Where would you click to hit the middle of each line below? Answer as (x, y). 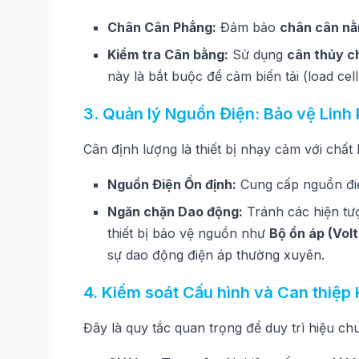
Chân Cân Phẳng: (162, 27)
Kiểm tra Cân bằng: (168, 54)
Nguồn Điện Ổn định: (172, 184)
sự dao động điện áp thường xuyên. (216, 255)
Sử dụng (258, 54)
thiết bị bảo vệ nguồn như (188, 233)
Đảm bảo (248, 27)
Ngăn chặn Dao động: (175, 212)
